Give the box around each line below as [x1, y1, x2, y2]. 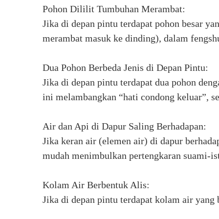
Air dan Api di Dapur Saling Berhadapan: [43, 121, 206, 131]
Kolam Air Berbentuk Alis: [43, 179, 150, 190]
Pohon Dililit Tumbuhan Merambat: [43, 3, 185, 14]
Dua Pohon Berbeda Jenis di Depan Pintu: [43, 62, 208, 73]
